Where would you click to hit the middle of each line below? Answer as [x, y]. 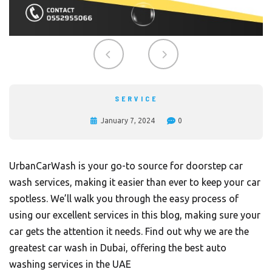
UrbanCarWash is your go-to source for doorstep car [126, 166]
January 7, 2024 [127, 121]
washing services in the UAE [70, 264]
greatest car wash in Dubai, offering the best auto [118, 248]
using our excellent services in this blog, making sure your [135, 215]
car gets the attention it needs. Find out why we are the [129, 231]
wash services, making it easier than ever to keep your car [135, 182]
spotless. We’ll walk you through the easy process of [124, 199]
